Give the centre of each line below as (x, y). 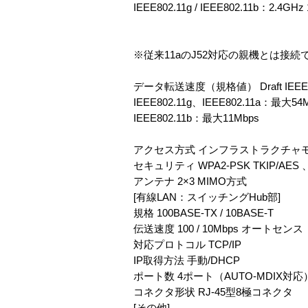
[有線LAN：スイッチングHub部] (207, 197)
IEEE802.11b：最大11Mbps (196, 118)
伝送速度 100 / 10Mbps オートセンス (218, 229)
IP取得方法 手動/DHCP (187, 260)
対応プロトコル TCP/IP (187, 244)
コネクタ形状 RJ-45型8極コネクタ (213, 292)
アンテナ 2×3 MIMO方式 (190, 181)
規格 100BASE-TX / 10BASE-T (203, 213)
